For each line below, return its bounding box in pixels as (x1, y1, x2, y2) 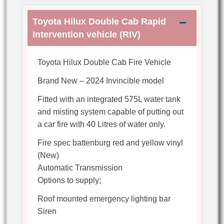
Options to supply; (37, 176, 101, 185)
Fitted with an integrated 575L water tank (37, 95, 181, 104)
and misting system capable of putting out (37, 107, 184, 116)
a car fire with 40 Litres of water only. (37, 120, 166, 129)
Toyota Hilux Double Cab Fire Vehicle (37, 58, 171, 67)
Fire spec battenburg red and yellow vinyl (37, 138, 183, 147)
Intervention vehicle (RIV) (32, 29, 141, 40)
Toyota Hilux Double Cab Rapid (32, 16, 166, 27)
